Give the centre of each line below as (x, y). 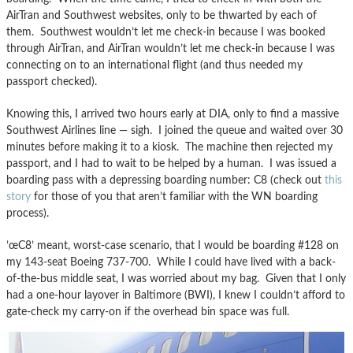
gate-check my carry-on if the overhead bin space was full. (148, 312)
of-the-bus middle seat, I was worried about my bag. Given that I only (176, 279)
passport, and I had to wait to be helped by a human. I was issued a (171, 164)
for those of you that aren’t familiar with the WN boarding (174, 197)
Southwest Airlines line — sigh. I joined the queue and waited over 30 (175, 131)
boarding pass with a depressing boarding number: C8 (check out (165, 180)
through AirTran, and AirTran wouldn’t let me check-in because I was (171, 49)
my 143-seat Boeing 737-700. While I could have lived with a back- (171, 262)
